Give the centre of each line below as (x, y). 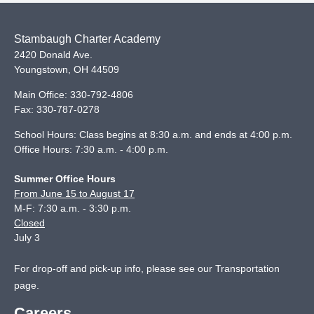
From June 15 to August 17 (74, 193)
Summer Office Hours (65, 179)
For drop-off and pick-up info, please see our (115, 268)
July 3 (27, 238)
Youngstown (41, 69)
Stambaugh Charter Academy (87, 39)
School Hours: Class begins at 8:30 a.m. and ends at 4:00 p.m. (153, 135)
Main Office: (42, 95)
